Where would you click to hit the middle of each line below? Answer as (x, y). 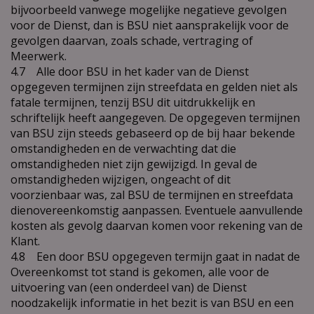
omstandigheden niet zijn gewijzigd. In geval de (134, 164)
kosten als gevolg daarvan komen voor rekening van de (157, 225)
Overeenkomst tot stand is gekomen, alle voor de (140, 272)
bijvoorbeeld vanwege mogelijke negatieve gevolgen (149, 9)
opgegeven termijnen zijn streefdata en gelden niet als (154, 87)
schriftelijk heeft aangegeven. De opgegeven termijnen (155, 117)
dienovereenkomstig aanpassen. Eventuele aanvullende (157, 210)
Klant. (25, 241)
